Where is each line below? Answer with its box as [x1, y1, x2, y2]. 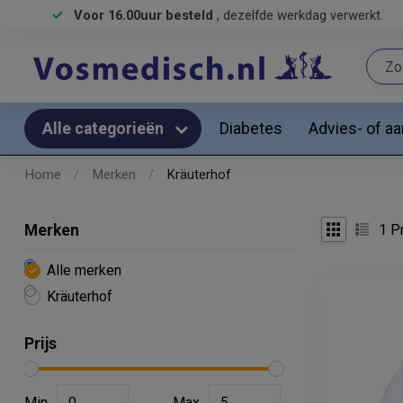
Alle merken [47, 262, 121, 279]
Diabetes [219, 119, 282, 138]
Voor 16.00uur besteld [74, 7, 217, 23]
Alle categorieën [42, 120, 167, 138]
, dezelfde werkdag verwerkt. [217, 7, 383, 23]
